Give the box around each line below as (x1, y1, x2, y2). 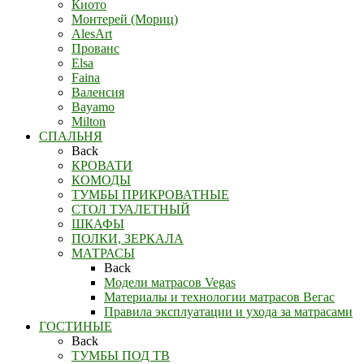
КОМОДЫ (71, 172, 131, 187)
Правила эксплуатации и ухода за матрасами (104, 304, 353, 318)
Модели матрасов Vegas (104, 275, 236, 289)
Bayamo (71, 99, 115, 114)
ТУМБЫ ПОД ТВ (71, 348, 170, 362)
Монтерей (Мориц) (71, 11, 178, 26)
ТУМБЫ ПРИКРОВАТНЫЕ (71, 187, 229, 201)
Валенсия (71, 84, 124, 99)
